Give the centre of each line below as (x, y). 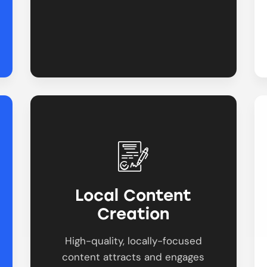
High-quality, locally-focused (133, 240)
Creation (133, 214)
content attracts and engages (133, 257)
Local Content (133, 196)
